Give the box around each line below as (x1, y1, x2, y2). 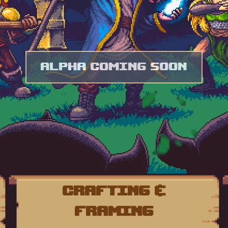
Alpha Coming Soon (41, 63, 187, 72)
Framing (74, 206, 154, 218)
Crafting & (62, 186, 166, 197)
